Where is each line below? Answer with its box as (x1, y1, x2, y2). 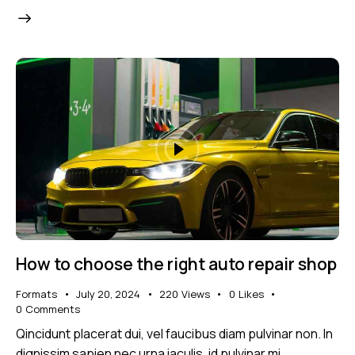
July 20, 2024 (76, 286, 140, 301)
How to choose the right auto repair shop (16, 252, 337, 275)
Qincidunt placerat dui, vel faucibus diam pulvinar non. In (16, 325, 333, 343)
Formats (16, 286, 57, 301)
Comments (25, 301, 80, 316)
